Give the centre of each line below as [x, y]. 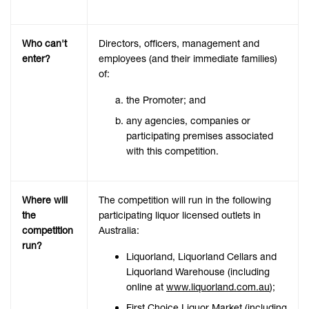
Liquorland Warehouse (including [198, 272]
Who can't [44, 44]
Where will [45, 200]
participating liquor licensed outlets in [180, 216]
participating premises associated [200, 136]
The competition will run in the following [185, 200]
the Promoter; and [166, 100]
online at [146, 287]
